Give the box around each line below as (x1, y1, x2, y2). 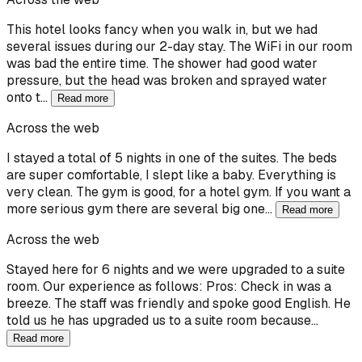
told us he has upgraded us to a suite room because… (6, 311, 318, 329)
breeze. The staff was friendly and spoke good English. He (6, 294, 351, 312)
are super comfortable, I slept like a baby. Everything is (6, 166, 336, 183)
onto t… (6, 88, 51, 106)
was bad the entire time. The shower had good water (6, 54, 318, 72)
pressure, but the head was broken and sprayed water (6, 71, 327, 89)
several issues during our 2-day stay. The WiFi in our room (6, 37, 352, 55)
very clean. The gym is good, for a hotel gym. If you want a (6, 183, 351, 200)
